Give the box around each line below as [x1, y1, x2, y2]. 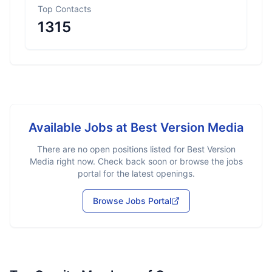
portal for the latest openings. [77, 168, 195, 178]
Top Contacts [38, 4, 91, 14]
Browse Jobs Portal [92, 195, 171, 206]
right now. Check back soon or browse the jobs [53, 156, 243, 166]
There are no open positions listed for [36, 144, 187, 154]
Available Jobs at [29, 120, 131, 135]
